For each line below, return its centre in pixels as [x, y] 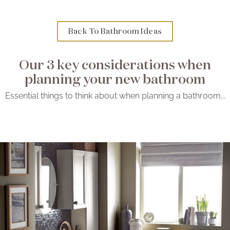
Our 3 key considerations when [115, 64]
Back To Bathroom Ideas [115, 31]
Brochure [115, 10]
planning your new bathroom [115, 79]
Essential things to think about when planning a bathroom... [115, 96]
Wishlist [115, 36]
